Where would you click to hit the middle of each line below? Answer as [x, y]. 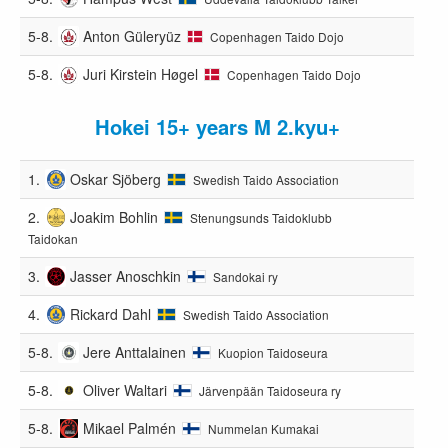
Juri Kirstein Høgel [141, 73]
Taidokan [53, 238]
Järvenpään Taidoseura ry [270, 390]
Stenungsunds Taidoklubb [260, 217]
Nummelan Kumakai [264, 428]
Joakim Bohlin [114, 216]
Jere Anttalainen [135, 351]
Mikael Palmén [130, 427]
